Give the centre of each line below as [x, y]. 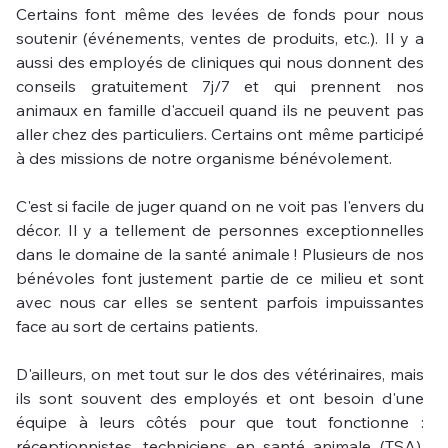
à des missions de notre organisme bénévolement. [204, 157]
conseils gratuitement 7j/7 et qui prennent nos [220, 85]
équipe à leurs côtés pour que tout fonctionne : [220, 421]
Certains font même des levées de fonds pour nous [220, 13]
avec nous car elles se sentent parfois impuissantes [220, 301]
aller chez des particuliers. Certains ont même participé [220, 133]
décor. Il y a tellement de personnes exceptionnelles [220, 229]
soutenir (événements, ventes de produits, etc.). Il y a [220, 37]
